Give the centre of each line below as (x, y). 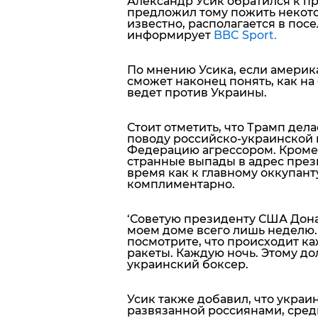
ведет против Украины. (197, 92)
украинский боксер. (187, 264)
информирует (170, 35)
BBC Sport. (245, 35)
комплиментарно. (181, 184)
